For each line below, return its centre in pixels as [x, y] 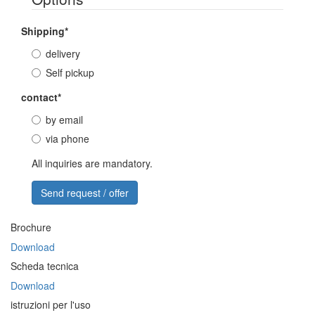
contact [39, 97]
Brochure [31, 227]
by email [64, 120]
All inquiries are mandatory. [92, 163]
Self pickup [70, 72]
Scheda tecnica [45, 266]
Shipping [43, 31]
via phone [67, 139]
